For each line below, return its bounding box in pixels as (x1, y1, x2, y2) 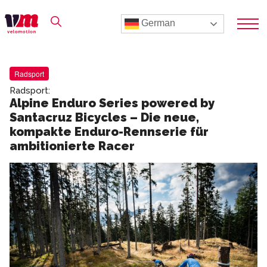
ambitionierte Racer (10, 139, 135, 153)
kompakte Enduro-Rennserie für (10, 125, 209, 139)
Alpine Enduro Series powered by (10, 96, 215, 110)
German (139, 18, 175, 29)
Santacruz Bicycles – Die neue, (10, 110, 199, 125)
